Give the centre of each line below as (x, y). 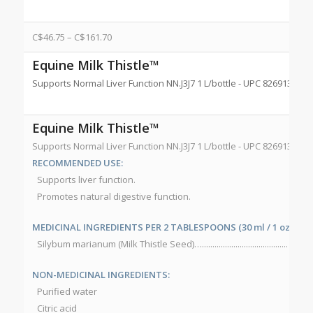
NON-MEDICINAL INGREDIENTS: (101, 275)
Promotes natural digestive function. (114, 197)
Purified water (67, 292)
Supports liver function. (86, 180)
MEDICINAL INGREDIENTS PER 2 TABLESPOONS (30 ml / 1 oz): (163, 227)
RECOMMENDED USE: (77, 163)
